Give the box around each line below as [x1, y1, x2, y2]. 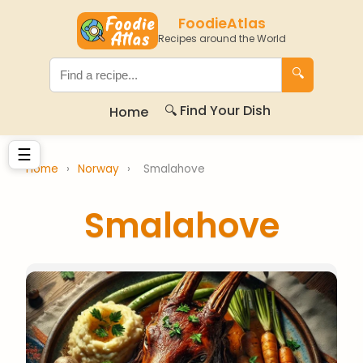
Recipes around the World [158, 32, 286, 45]
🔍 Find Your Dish [164, 101, 271, 120]
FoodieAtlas [178, 14, 266, 33]
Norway [78, 161, 122, 177]
